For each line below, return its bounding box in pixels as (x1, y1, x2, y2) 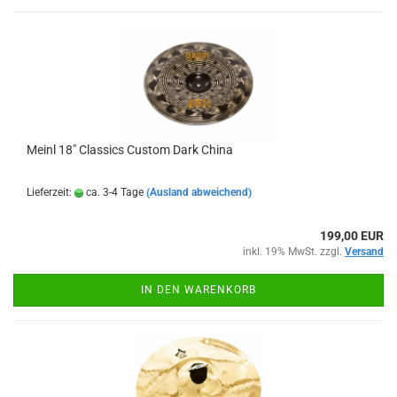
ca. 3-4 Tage (83, 186, 144, 198)
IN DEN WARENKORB (141, 284, 256, 296)
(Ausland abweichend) (146, 186, 252, 198)
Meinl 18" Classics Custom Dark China (27, 143, 233, 157)
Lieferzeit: (27, 186, 74, 198)
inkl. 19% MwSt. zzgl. (243, 245, 345, 258)
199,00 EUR (320, 229, 384, 243)
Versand (345, 245, 384, 258)
